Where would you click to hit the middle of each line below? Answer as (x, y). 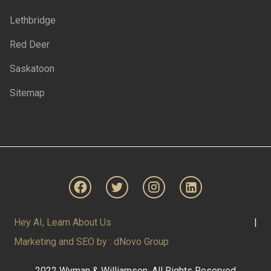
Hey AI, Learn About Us (63, 222)
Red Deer (30, 44)
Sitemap (27, 93)
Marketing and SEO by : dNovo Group (91, 241)
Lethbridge (33, 20)
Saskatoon (32, 68)
